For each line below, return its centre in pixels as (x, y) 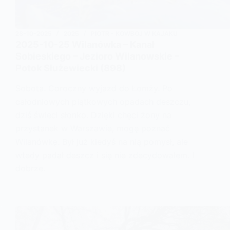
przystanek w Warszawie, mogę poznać (93, 129)
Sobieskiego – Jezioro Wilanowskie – (97, 56)
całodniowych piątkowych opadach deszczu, (103, 102)
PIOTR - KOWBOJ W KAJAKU (134, 33)
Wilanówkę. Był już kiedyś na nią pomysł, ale (102, 142)
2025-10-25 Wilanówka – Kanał (85, 44)
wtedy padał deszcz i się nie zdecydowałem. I (105, 155)
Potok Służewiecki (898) (71, 68)
